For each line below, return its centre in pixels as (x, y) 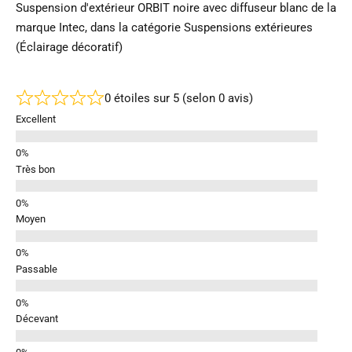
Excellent (36, 119)
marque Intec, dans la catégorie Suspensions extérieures (164, 27)
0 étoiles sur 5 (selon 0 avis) (178, 98)
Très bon (35, 169)
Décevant (37, 319)
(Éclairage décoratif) (69, 47)
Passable (37, 269)
